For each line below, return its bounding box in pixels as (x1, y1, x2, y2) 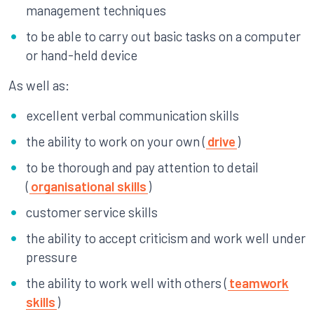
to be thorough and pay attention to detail (26, 159, 259, 175)
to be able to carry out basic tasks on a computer (26, 28, 301, 44)
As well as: (8, 77, 69, 93)
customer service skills (26, 204, 158, 220)
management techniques (26, 2, 166, 18)
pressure (26, 249, 77, 265)
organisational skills (31, 178, 146, 194)
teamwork (229, 275, 289, 291)
